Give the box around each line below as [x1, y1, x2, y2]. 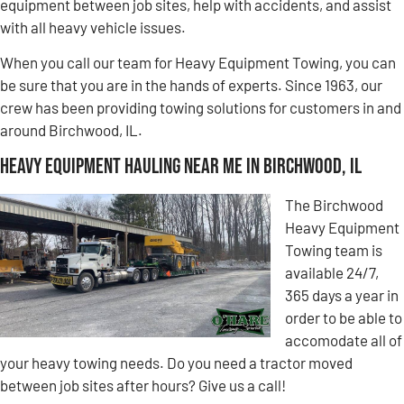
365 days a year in [285, 286, 399, 305]
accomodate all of [285, 331, 402, 350]
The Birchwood [285, 196, 383, 215]
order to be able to [285, 308, 402, 327]
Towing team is [285, 241, 382, 260]
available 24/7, [285, 263, 379, 282]
